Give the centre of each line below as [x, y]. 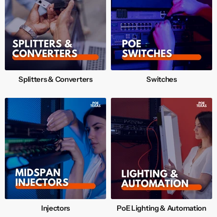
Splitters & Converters [55, 79]
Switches [162, 79]
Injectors [55, 208]
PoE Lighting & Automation [162, 208]
